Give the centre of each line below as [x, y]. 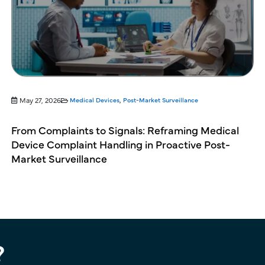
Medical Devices [95, 100]
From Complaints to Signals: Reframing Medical [125, 130]
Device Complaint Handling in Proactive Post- [121, 144]
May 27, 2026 [40, 100]
